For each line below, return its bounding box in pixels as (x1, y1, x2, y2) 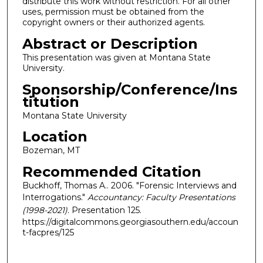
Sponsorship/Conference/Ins (22, 80, 237, 98)
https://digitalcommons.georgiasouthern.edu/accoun (22, 216, 238, 227)
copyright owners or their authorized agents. (22, 17, 205, 28)
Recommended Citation (22, 163, 201, 180)
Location (22, 128, 87, 146)
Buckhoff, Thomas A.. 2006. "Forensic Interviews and (22, 180, 237, 191)
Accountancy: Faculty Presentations (87, 191, 235, 203)
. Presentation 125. (67, 204, 141, 215)
